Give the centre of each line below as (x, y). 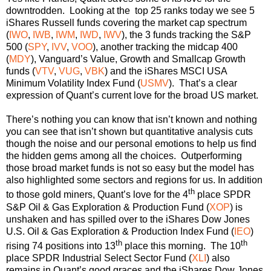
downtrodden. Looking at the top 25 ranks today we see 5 (130, 11)
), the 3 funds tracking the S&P (186, 35)
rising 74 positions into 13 (61, 246)
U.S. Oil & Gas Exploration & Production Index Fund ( (120, 231)
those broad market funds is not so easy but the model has (130, 168)
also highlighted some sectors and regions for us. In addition (134, 180)
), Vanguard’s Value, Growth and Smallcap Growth (138, 59)
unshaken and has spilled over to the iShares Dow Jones (128, 219)
